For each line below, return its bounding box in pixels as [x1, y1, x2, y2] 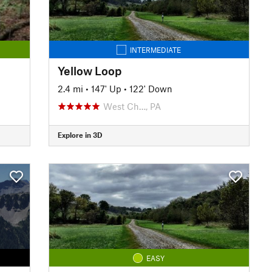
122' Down [129, 83, 172, 94]
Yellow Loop [57, 63, 121, 78]
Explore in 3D [57, 131, 102, 139]
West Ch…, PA [103, 100, 161, 112]
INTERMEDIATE [130, 45, 182, 54]
